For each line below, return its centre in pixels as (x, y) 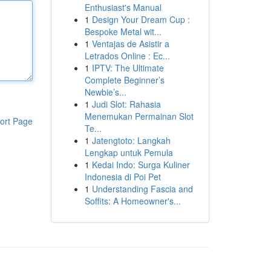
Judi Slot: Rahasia (126, 104)
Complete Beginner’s (124, 80)
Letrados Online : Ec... (127, 56)
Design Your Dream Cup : (141, 19)
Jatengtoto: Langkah (131, 140)
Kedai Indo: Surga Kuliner (141, 165)
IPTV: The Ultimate (128, 68)
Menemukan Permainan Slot (139, 116)
